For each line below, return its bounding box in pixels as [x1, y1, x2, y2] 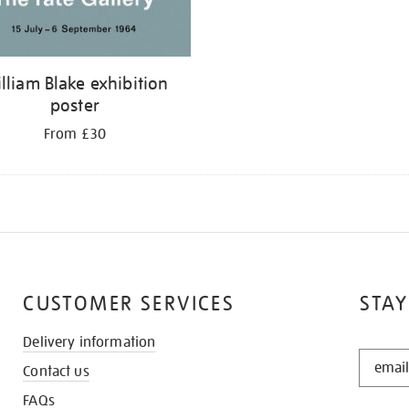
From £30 [43, 125, 107, 144]
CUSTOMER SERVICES [23, 291, 236, 317]
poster [50, 94, 100, 117]
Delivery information [23, 333, 156, 352]
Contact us [23, 362, 89, 382]
